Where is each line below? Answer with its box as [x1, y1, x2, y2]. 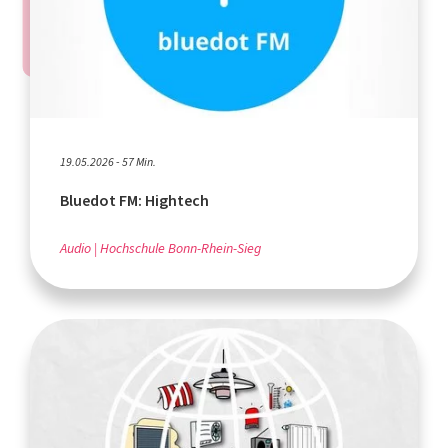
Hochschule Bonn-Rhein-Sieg [100, 238, 261, 258]
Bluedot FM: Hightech [60, 189, 209, 211]
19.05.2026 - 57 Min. [60, 153, 156, 170]
